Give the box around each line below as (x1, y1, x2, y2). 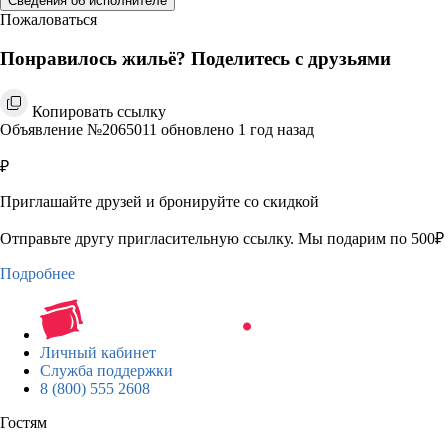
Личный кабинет (40, 343, 156, 361)
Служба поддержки (40, 361, 173, 379)
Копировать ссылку (32, 102, 166, 120)
